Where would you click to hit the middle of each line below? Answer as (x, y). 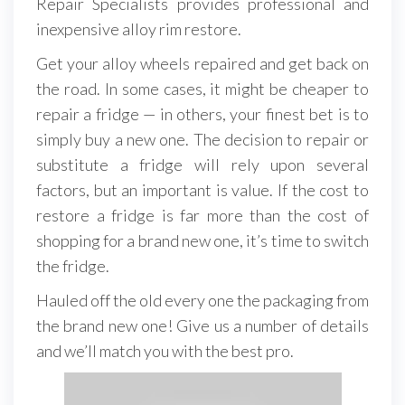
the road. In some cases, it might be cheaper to (202, 88)
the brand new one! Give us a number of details (202, 325)
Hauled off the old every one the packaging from (202, 300)
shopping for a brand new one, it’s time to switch (202, 240)
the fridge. (73, 265)
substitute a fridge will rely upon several (202, 164)
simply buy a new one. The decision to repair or (202, 139)
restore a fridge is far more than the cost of (202, 215)
